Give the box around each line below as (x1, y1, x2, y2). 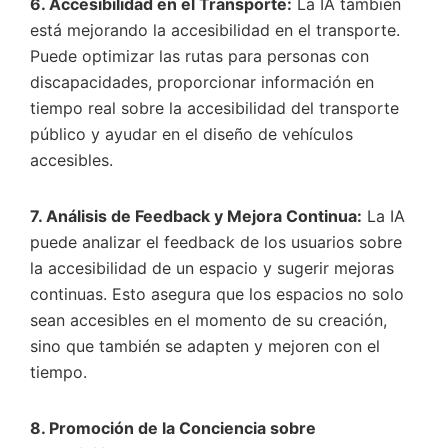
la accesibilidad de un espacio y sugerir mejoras (30, 258, 394, 278)
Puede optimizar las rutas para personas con (30, 46, 369, 66)
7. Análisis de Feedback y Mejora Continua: (30, 206, 362, 226)
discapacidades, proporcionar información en (30, 72, 374, 92)
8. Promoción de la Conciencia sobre (30, 418, 316, 438)
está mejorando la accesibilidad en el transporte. (30, 20, 400, 40)
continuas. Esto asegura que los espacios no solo (30, 284, 404, 304)
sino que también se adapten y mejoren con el (30, 336, 380, 356)
